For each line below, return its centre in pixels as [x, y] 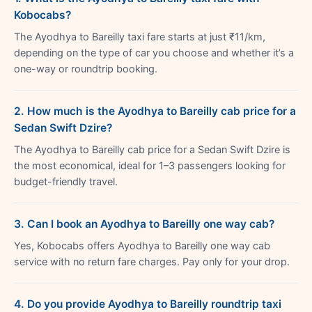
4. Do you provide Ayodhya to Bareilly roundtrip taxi [148, 304]
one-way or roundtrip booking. [86, 69]
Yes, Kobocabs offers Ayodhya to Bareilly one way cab [142, 245]
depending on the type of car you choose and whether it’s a [154, 53]
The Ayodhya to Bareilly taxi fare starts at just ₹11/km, [140, 37]
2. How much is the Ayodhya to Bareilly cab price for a [155, 111]
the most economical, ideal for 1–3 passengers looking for [150, 165]
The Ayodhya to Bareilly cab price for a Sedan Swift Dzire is [152, 149]
